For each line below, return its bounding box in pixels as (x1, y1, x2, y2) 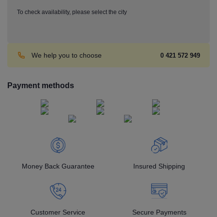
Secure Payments (132, 208, 186, 216)
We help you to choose (31, 51, 102, 59)
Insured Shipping (133, 162, 185, 170)
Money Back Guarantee (21, 162, 94, 170)
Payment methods (7, 81, 74, 90)
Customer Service (31, 208, 85, 216)
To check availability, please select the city (17, 9, 127, 15)
